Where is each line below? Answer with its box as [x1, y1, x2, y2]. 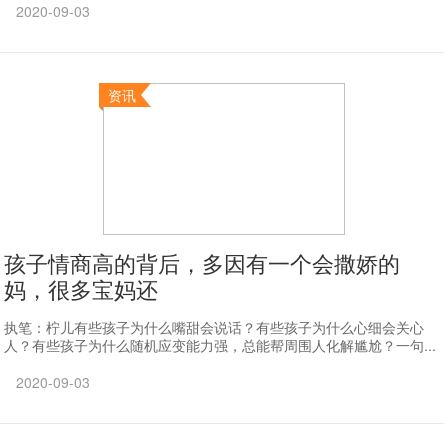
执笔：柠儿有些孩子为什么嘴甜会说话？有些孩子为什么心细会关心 [4, 317, 425, 337]
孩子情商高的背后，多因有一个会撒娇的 [4, 247, 401, 278]
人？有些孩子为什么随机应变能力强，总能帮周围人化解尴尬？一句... [4, 335, 437, 355]
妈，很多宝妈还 [4, 273, 159, 304]
